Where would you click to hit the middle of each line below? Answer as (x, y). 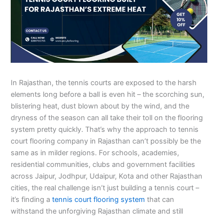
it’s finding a (32, 200)
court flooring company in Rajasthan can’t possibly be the (106, 141)
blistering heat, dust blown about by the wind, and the (100, 106)
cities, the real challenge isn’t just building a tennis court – (105, 188)
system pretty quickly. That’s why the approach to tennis (105, 130)
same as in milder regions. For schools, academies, (95, 153)
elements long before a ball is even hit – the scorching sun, (108, 95)
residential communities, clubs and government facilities (103, 165)
